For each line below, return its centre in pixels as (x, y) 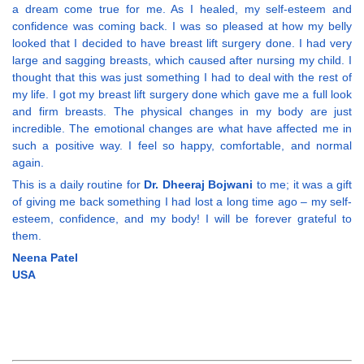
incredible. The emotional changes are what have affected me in (182, 129)
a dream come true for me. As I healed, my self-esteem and (182, 9)
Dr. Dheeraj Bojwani (198, 185)
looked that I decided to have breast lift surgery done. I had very (182, 43)
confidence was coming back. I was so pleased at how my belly (182, 26)
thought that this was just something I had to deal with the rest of (182, 78)
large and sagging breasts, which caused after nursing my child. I (182, 61)
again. (28, 163)
